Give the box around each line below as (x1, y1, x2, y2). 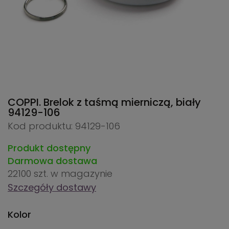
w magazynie (51, 167, 112, 180)
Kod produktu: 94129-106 (8, 120, 120, 133)
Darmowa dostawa (8, 154, 97, 168)
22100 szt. (8, 167, 51, 180)
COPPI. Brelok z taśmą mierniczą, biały (8, 95, 201, 110)
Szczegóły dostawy (8, 181, 96, 194)
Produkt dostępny (8, 142, 90, 155)
